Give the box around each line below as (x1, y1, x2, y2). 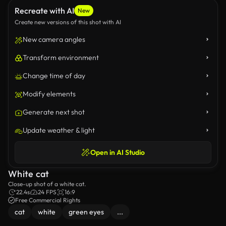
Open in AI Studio (90, 148, 145, 157)
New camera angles (23, 35, 85, 44)
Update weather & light (23, 126, 95, 135)
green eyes (69, 207, 104, 216)
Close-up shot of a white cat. (8, 180, 86, 188)
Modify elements (23, 89, 76, 98)
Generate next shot (23, 107, 85, 117)
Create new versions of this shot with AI (15, 18, 121, 26)
